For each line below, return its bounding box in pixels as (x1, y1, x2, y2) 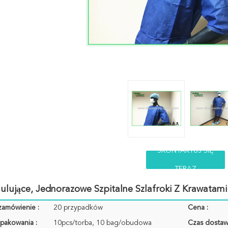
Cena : (188, 204, 208, 211)
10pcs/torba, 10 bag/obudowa (53, 219, 152, 226)
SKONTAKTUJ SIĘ (157, 147, 214, 154)
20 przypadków (53, 204, 103, 211)
